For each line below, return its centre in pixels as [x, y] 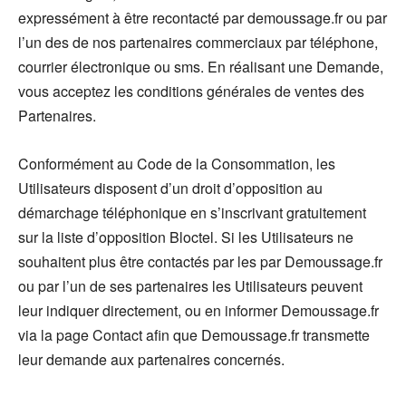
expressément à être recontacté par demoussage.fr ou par [203, 17]
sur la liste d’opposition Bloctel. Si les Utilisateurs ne [186, 237]
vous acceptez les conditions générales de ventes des [191, 91]
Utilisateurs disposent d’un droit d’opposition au [170, 188]
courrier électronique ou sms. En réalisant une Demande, [201, 66]
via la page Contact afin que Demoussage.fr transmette [194, 334]
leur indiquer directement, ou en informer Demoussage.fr [198, 310]
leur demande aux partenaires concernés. [151, 359]
